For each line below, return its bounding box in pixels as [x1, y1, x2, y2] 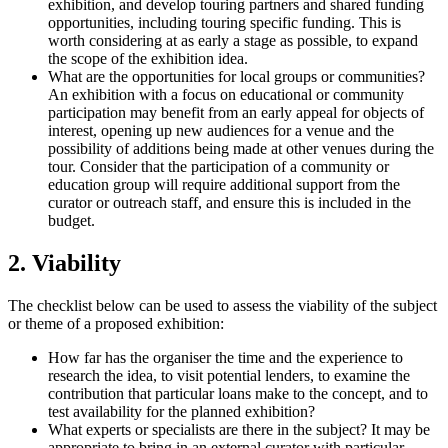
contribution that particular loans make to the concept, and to [48, 385, 428, 402]
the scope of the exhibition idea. [48, 50, 248, 68]
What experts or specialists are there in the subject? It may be [48, 421, 430, 438]
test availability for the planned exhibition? [48, 403, 315, 420]
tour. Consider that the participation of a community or [48, 158, 389, 176]
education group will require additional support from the [48, 176, 400, 194]
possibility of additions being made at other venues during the [48, 140, 434, 158]
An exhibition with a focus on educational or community [48, 86, 404, 104]
